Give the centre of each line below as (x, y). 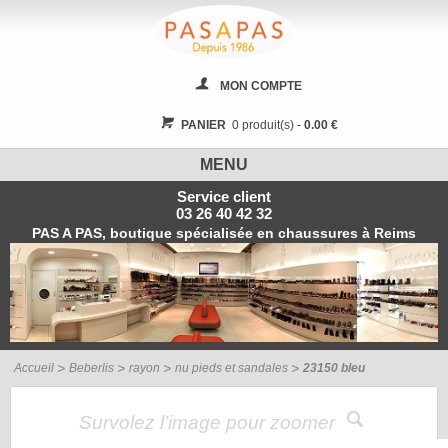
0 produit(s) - (264, 125)
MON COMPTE (260, 86)
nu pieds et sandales (231, 368)
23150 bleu (334, 368)
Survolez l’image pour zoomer (209, 423)
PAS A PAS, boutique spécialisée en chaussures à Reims (224, 233)
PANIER (203, 125)
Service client (224, 197)
